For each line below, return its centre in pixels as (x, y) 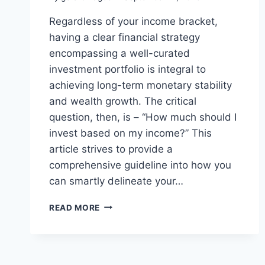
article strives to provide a (111, 149)
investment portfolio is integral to (127, 69)
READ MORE (75, 207)
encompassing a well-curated (119, 53)
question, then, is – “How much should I (143, 117)
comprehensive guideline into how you (140, 165)
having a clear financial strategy (125, 37)
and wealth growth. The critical (123, 101)
